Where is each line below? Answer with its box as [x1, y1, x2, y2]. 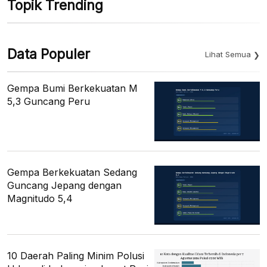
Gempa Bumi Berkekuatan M [7, 82, 138, 95]
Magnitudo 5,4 [7, 192, 73, 204]
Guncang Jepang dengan [7, 179, 122, 191]
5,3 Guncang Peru [7, 95, 90, 108]
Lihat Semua [205, 49, 251, 60]
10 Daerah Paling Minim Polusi [7, 249, 144, 262]
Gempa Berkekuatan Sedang [7, 166, 137, 178]
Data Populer [7, 46, 90, 63]
